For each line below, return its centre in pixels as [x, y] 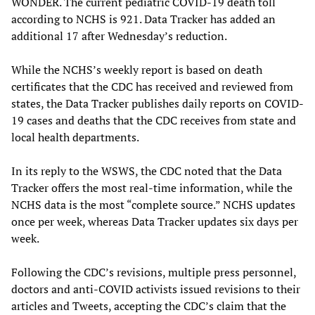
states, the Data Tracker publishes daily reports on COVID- [157, 103]
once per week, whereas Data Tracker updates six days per [155, 221]
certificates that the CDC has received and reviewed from [152, 86]
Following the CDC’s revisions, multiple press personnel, [154, 272]
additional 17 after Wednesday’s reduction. [119, 36]
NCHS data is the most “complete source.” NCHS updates [153, 204]
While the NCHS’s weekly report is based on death [137, 69]
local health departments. [75, 137]
